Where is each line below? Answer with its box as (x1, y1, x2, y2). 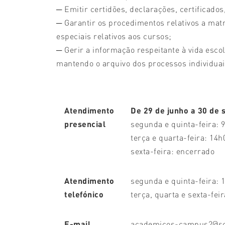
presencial (64, 119, 105, 129)
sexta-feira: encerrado (131, 146, 214, 156)
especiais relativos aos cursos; (56, 31, 172, 41)
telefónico (64, 189, 103, 199)
